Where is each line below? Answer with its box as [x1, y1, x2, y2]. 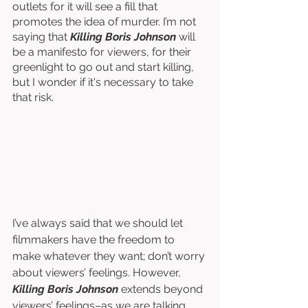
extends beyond [121, 282, 206, 296]
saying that [12, 30, 70, 43]
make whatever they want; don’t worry [12, 249, 208, 263]
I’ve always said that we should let [12, 216, 186, 230]
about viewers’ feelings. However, [12, 265, 184, 279]
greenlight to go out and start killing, [12, 60, 197, 74]
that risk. [12, 91, 56, 104]
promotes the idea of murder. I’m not [12, 15, 199, 28]
